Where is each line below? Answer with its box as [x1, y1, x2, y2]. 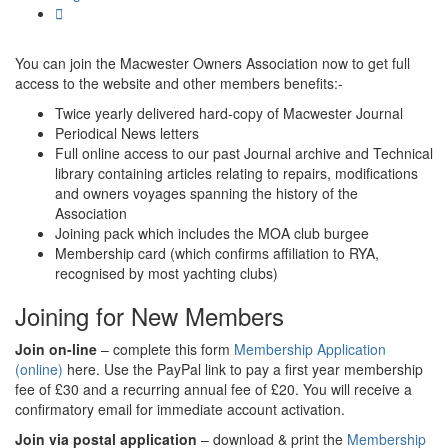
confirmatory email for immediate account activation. [15, 399, 345, 420]
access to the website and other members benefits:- [15, 73, 343, 94]
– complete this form [97, 339, 234, 360]
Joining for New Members [15, 298, 284, 334]
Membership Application [234, 339, 386, 360]
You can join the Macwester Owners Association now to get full [15, 53, 410, 74]
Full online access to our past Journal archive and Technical [55, 143, 433, 164]
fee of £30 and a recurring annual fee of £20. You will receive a [15, 379, 412, 400]
